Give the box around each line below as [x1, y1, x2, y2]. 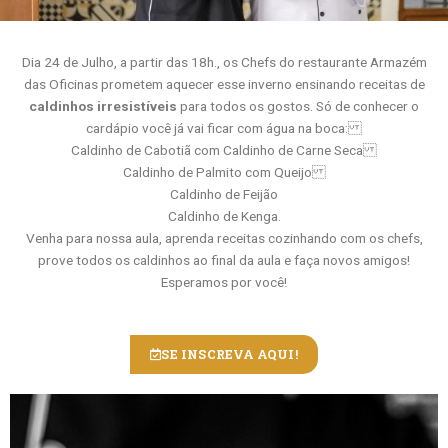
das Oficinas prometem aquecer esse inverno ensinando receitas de [23, 76, 425, 93]
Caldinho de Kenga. [167, 208, 281, 225]
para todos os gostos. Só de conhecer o [177, 98, 419, 115]
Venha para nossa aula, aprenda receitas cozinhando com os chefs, [25, 230, 423, 247]
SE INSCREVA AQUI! [161, 346, 298, 363]
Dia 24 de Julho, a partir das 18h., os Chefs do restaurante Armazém [21, 54, 427, 71]
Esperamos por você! [161, 274, 287, 291]
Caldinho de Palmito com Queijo [122, 164, 326, 181]
